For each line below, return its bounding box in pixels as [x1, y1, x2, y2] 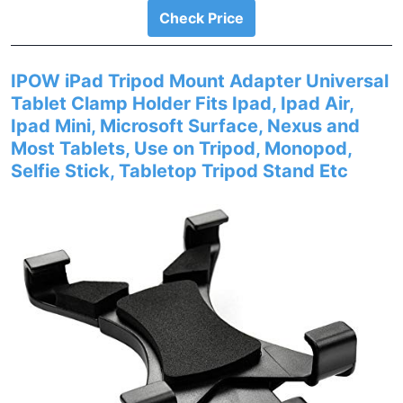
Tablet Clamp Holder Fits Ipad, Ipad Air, [11, 93, 354, 114]
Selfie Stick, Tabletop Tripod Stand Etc [11, 160, 348, 182]
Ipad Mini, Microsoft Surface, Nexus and [11, 115, 360, 137]
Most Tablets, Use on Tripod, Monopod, [11, 138, 352, 159]
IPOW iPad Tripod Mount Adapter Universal [11, 70, 389, 92]
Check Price [159, 9, 244, 27]
